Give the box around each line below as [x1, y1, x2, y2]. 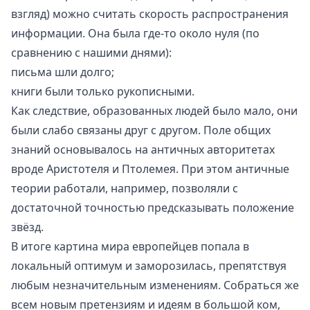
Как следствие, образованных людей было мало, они [11, 102, 298, 118]
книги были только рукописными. [11, 83, 194, 99]
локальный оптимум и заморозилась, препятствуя [11, 257, 286, 273]
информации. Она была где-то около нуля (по [11, 25, 259, 41]
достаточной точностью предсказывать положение [11, 199, 294, 215]
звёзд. [11, 219, 44, 235]
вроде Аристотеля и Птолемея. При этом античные [11, 161, 289, 176]
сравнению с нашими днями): [11, 44, 172, 60]
